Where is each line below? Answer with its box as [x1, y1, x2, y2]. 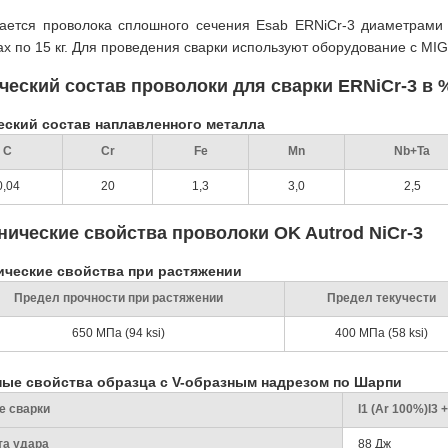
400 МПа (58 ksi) [335, 326, 429, 340]
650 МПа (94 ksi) [72, 326, 166, 340]
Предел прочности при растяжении [14, 291, 224, 305]
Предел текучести [327, 291, 437, 305]
